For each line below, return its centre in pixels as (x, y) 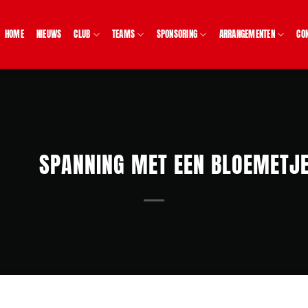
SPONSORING (177, 34)
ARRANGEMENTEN (247, 34)
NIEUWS (49, 34)
